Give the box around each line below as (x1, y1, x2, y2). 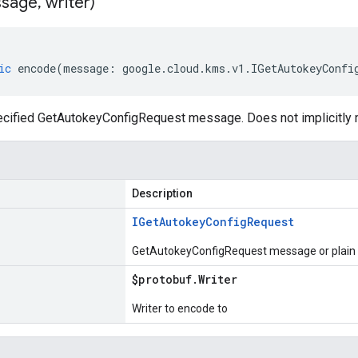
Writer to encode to (132, 302, 228, 315)
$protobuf (132, 272, 192, 287)
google (122, 61, 161, 76)
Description (132, 187, 193, 200)
